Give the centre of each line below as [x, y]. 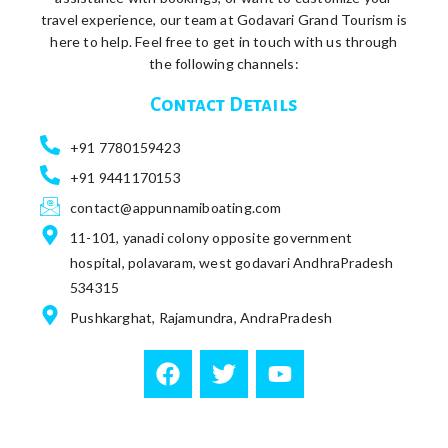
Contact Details [224, 105]
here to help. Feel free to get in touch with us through [224, 41]
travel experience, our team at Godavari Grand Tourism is [224, 19]
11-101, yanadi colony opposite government [211, 238]
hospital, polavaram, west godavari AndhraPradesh [232, 263]
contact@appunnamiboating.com [176, 208]
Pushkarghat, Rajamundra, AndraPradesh [201, 318]
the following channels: [224, 63]
